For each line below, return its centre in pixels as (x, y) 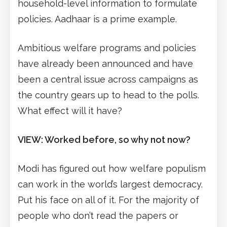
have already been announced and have (105, 63)
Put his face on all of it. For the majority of (108, 200)
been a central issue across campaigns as (108, 79)
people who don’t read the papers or (98, 215)
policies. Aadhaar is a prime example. (97, 19)
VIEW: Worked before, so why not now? (104, 139)
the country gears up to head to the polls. (108, 95)
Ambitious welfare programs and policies (107, 48)
